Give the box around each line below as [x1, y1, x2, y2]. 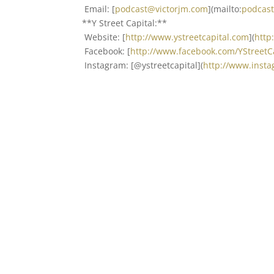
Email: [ [82, 3, 116, 15]
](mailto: [208, 3, 242, 15]
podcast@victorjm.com [115, 3, 209, 15]
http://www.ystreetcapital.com [125, 31, 250, 43]
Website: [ [82, 31, 126, 43]
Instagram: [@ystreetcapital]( [82, 59, 204, 71]
